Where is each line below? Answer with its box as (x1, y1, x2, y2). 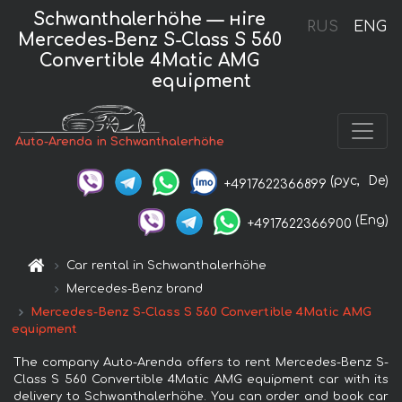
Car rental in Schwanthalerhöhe (66, 258, 267, 272)
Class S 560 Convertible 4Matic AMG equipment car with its (13, 372, 389, 386)
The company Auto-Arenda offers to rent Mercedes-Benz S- (13, 355, 389, 369)
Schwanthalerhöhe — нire (33, 9, 267, 29)
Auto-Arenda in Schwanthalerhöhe (15, 135, 225, 149)
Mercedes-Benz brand (66, 282, 204, 295)
